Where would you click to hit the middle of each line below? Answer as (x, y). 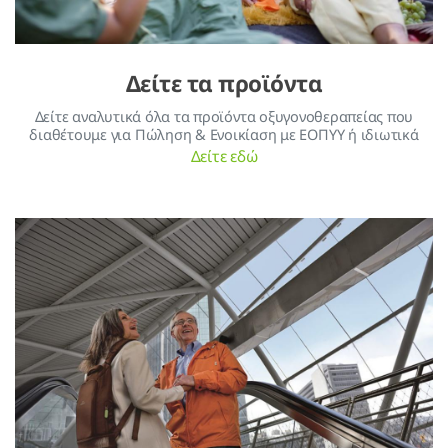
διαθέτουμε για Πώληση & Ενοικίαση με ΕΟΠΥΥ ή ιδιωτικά (224, 134)
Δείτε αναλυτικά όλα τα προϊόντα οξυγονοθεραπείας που (224, 116)
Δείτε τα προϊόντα (224, 84)
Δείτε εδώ (224, 156)
